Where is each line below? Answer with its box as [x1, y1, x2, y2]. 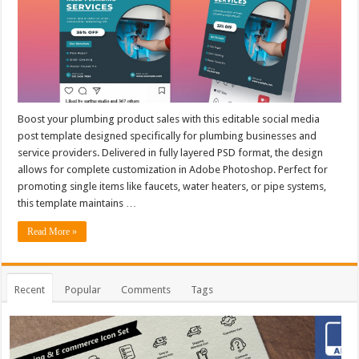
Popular [65, 283, 102, 296]
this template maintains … [18, 196, 137, 209]
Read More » [27, 225, 78, 237]
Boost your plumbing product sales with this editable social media [18, 112, 321, 125]
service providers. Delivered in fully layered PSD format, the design [18, 146, 324, 159]
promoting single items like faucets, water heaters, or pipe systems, [18, 179, 327, 192]
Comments [121, 283, 171, 296]
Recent [14, 283, 46, 296]
